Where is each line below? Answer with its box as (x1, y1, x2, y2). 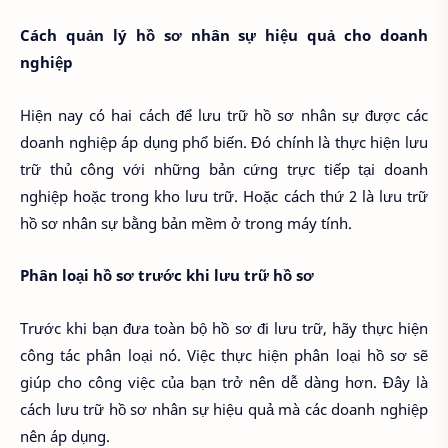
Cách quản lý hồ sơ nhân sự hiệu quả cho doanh (20, 25, 428, 46)
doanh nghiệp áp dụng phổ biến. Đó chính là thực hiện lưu (20, 131, 428, 152)
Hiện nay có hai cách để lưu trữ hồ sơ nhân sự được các (20, 104, 428, 125)
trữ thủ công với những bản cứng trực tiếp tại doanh (20, 158, 428, 179)
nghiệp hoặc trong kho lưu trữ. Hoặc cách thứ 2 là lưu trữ (20, 185, 428, 206)
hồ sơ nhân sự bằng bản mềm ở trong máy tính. (20, 212, 352, 233)
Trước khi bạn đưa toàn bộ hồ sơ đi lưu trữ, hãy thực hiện (20, 317, 428, 338)
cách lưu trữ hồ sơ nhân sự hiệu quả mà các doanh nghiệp (20, 398, 428, 419)
